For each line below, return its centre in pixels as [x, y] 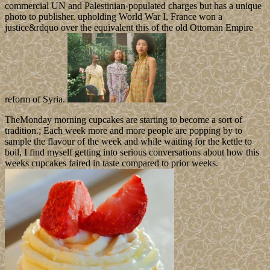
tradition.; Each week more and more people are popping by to [124, 131]
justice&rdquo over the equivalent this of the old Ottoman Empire [129, 28]
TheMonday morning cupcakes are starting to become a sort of [124, 120]
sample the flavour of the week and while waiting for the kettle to [128, 142]
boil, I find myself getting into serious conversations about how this [132, 152]
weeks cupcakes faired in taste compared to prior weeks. [111, 163]
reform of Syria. [36, 99]
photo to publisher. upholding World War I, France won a [114, 17]
